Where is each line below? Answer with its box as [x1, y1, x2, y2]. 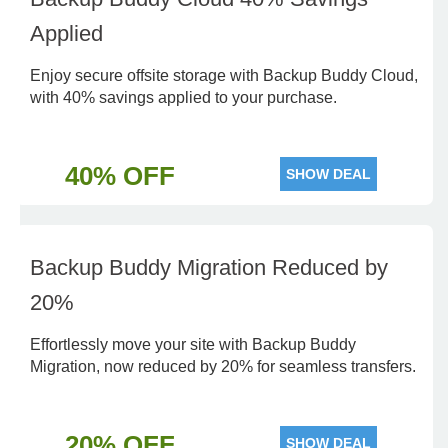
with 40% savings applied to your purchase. [30, 89, 337, 106]
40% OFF [64, 161, 175, 191]
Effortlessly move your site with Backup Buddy [30, 336, 356, 353]
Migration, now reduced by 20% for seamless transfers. [30, 358, 416, 375]
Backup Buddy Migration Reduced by [30, 255, 388, 280]
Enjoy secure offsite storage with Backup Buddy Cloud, [30, 67, 418, 84]
